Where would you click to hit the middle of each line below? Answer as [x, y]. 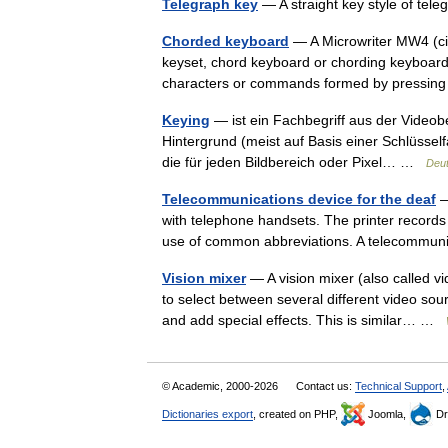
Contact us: [325, 386]
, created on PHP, [297, 414]
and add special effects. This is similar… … [304, 320]
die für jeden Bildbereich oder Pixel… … [294, 162]
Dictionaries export [207, 414]
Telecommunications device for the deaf [299, 199]
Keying [186, 120]
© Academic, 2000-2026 [221, 386]
